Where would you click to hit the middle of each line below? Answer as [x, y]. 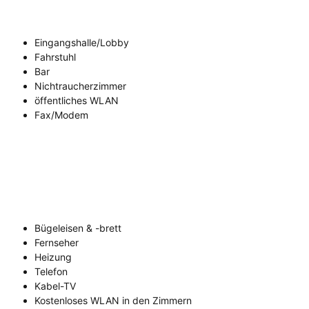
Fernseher [57, 243]
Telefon [51, 272]
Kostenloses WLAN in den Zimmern [113, 301]
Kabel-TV [55, 286]
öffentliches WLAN [77, 101]
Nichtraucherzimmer [80, 86]
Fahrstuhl [55, 57]
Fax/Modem [61, 115]
